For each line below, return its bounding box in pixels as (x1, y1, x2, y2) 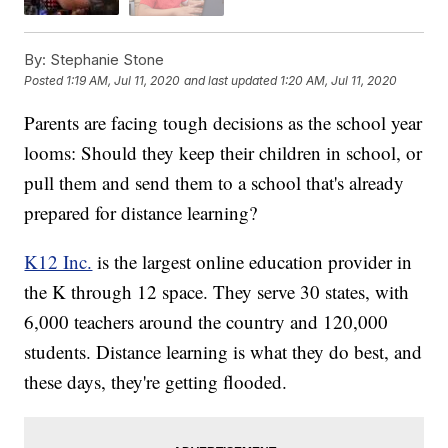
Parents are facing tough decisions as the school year (24, 109, 423, 135)
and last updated (184, 73, 278, 89)
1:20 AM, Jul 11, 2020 (280, 73, 398, 89)
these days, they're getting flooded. (24, 368, 288, 394)
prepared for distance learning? (24, 199, 258, 225)
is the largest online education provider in (92, 248, 413, 274)
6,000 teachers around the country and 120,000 (24, 308, 389, 334)
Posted (24, 73, 67, 89)
